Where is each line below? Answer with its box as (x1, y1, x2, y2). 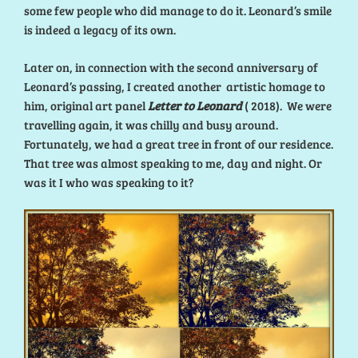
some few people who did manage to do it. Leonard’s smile (24, 2, 332, 19)
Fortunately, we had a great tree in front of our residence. (24, 135, 333, 152)
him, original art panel (24, 97, 145, 113)
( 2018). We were (242, 97, 332, 113)
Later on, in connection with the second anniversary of (24, 58, 318, 75)
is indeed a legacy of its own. (24, 22, 178, 38)
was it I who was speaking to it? (24, 173, 197, 190)
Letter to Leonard (145, 97, 242, 113)
